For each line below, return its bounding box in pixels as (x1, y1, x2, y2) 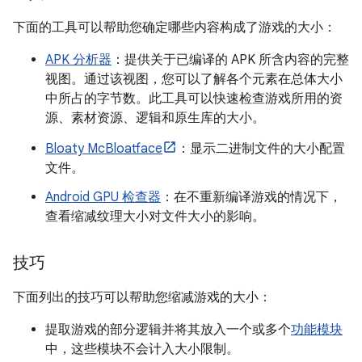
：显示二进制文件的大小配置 (177, 141, 345, 157)
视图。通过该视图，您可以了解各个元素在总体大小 (45, 71, 343, 87)
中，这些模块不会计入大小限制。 (45, 341, 239, 357)
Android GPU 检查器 (45, 189, 161, 205)
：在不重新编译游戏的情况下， (161, 189, 342, 205)
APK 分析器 (45, 52, 112, 68)
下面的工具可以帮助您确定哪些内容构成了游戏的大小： (13, 19, 336, 36)
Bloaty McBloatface (45, 141, 162, 157)
